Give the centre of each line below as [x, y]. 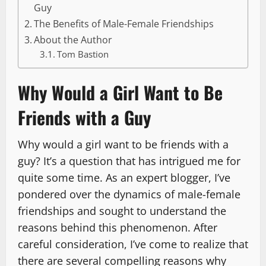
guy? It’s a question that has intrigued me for [129, 161]
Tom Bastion [83, 54]
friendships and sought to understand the [122, 211]
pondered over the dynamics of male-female [129, 194]
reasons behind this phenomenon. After [118, 228]
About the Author [73, 40]
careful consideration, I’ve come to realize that [133, 244]
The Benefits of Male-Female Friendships [124, 24]
